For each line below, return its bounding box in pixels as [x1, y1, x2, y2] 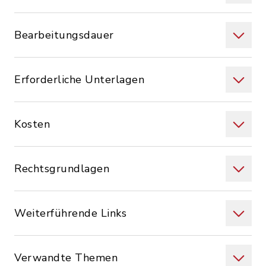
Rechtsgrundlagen [14, 161, 109, 176]
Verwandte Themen [14, 251, 118, 265]
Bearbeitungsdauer [14, 28, 114, 42]
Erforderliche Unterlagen [14, 72, 144, 87]
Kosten [14, 117, 50, 131]
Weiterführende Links [14, 206, 126, 220]
